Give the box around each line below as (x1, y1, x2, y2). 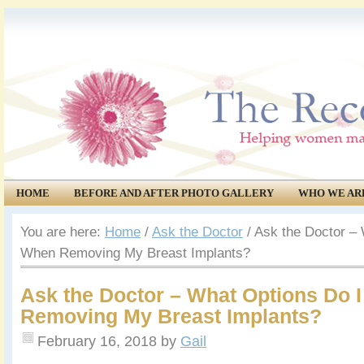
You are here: (20, 224, 105, 240)
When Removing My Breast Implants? (20, 245, 250, 261)
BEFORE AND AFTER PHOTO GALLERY (74, 187, 274, 199)
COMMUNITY (16, 211, 84, 223)
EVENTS (109, 211, 151, 223)
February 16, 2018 (37, 332, 157, 349)
